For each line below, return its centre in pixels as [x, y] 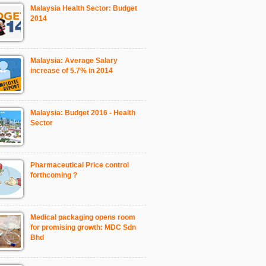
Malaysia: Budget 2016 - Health [83, 113]
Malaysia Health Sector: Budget [84, 8]
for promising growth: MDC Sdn [83, 227]
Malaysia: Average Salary [74, 60]
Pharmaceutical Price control [80, 165]
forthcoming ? [54, 175]
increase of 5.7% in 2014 [72, 70]
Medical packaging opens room [83, 217]
